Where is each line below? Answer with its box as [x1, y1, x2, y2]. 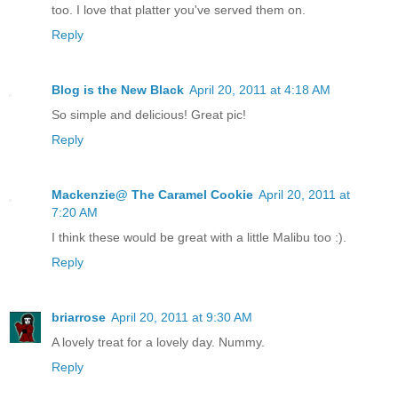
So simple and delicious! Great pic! [52, 107, 246, 122]
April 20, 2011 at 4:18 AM [189, 82, 330, 97]
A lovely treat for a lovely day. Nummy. [52, 334, 265, 349]
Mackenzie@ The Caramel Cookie [52, 187, 253, 202]
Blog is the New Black [52, 82, 184, 97]
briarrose [52, 309, 106, 324]
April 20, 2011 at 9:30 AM [111, 309, 252, 324]
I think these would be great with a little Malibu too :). [52, 229, 346, 244]
